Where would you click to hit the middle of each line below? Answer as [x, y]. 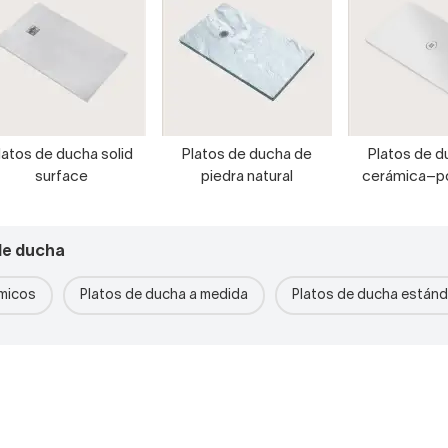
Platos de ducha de [247, 155]
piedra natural [247, 177]
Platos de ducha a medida [164, 295]
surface [61, 177]
